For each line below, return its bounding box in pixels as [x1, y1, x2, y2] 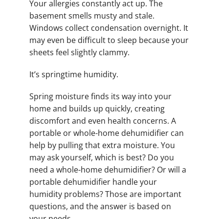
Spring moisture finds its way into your [29, 91, 172, 102]
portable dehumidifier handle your [29, 176, 157, 188]
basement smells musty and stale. [29, 10, 154, 22]
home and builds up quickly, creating [29, 103, 165, 114]
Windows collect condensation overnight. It [29, 22, 188, 34]
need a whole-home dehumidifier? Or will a [29, 164, 186, 175]
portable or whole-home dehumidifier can [29, 128, 184, 139]
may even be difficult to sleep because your [29, 35, 189, 46]
